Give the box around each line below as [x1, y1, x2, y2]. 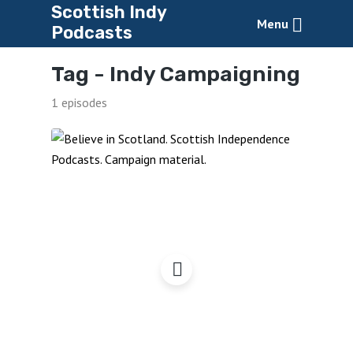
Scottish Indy [50, 2, 166, 23]
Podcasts [50, 22, 132, 43]
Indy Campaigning [109, 61, 300, 87]
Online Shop [135, 225, 218, 243]
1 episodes [50, 94, 107, 110]
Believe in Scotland [109, 207, 244, 225]
